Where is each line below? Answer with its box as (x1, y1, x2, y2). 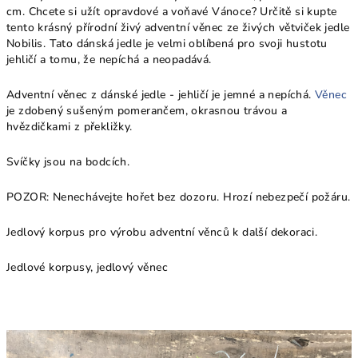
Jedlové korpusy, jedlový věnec (6, 260, 168, 275)
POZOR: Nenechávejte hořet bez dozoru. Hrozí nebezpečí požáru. (6, 189, 351, 205)
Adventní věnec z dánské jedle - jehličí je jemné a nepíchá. (6, 87, 315, 102)
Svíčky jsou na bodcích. (6, 154, 130, 169)
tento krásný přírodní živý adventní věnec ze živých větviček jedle (6, 20, 350, 35)
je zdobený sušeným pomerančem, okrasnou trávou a (6, 103, 288, 118)
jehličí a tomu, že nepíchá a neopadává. (6, 52, 215, 67)
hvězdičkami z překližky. (6, 119, 133, 134)
